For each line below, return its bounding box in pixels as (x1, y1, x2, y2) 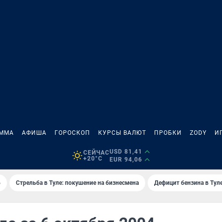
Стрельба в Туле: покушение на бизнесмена (16, 179, 139, 186)
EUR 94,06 (109, 156, 142, 163)
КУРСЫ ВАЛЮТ (98, 129, 146, 136)
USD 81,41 (109, 148, 142, 155)
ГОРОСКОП (55, 129, 90, 136)
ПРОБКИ (154, 129, 182, 136)
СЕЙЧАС (83, 149, 110, 156)
